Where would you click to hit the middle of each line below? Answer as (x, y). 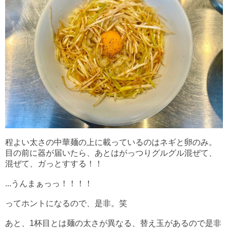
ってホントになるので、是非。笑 (66, 204)
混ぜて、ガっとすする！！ (54, 164)
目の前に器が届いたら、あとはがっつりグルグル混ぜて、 (111, 153)
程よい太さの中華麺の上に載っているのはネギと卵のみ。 (111, 142)
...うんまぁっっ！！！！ (49, 184)
